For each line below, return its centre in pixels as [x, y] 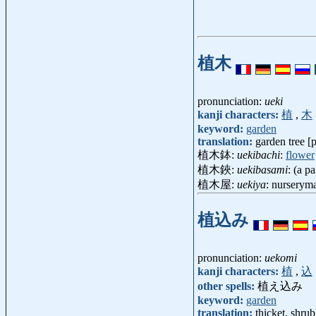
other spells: [227, 286]
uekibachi [259, 155]
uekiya [251, 185]
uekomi [281, 257]
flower [300, 155]
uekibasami [262, 170]
